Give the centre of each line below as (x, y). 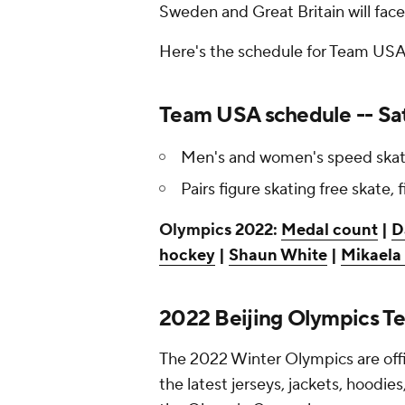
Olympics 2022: (220, 231)
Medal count (330, 231)
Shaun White (278, 256)
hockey (187, 256)
